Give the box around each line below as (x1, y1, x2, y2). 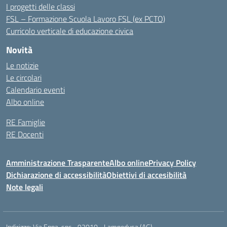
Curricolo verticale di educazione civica (6, 25, 133, 37)
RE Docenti (6, 128, 44, 140)
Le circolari (6, 71, 42, 84)
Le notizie (6, 59, 39, 71)
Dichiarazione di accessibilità (6, 169, 106, 181)
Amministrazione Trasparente (6, 157, 109, 169)
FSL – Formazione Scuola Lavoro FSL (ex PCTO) (6, 13, 165, 25)
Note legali (6, 181, 43, 193)
